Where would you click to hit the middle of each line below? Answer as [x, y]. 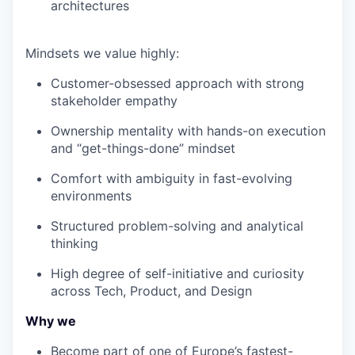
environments [91, 196]
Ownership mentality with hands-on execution [188, 131]
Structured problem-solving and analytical [177, 226]
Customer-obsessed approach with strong [177, 84]
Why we [51, 321]
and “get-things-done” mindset [143, 149]
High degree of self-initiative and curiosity [177, 274]
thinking [74, 244]
